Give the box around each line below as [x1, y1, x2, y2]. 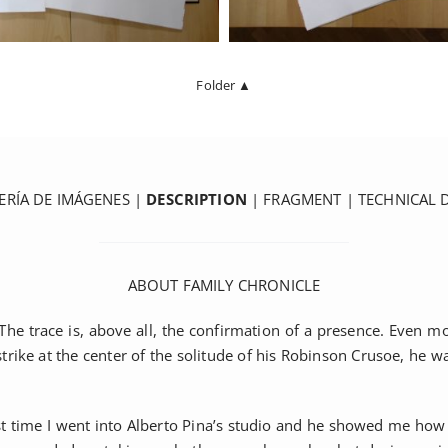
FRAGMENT [263, 189, 342, 210]
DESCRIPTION [146, 189, 247, 210]
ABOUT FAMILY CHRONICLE [127, 275, 321, 296]
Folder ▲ [196, 77, 252, 95]
